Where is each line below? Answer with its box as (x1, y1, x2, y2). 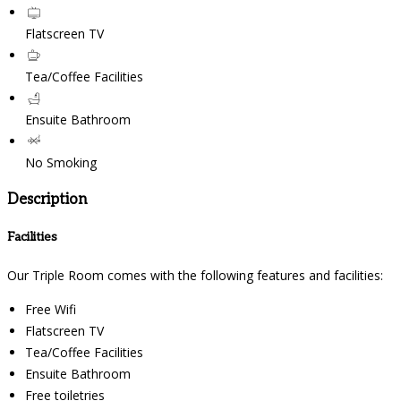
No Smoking (25, 154, 97, 172)
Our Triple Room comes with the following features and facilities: (7, 267, 383, 285)
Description (7, 190, 87, 209)
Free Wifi (25, 301, 76, 319)
